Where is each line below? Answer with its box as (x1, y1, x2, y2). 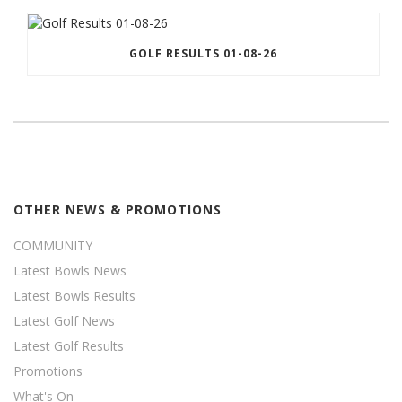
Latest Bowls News (13, 261, 127, 279)
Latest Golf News (13, 311, 115, 329)
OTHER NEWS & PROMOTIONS (13, 200, 222, 218)
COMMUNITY (13, 236, 92, 254)
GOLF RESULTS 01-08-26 (129, 45, 277, 61)
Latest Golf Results (13, 336, 124, 354)
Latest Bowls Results (13, 286, 135, 304)
